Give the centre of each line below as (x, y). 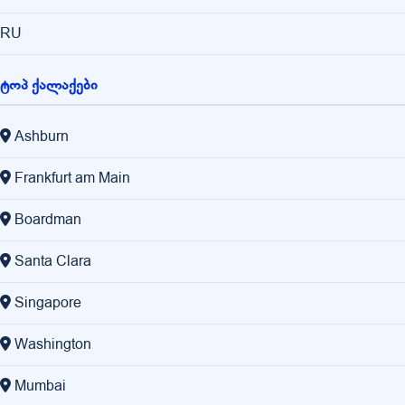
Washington (53, 345)
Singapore (48, 303)
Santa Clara (53, 262)
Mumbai (40, 386)
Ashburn (42, 137)
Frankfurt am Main (72, 179)
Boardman (48, 220)
